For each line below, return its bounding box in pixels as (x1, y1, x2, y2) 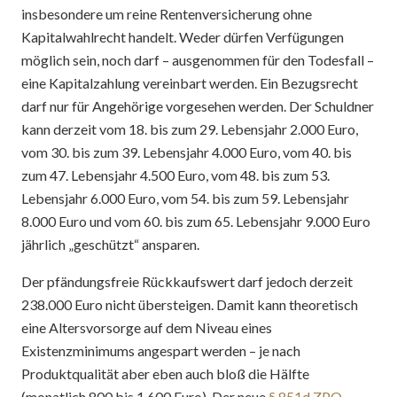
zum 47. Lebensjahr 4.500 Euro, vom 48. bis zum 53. (21, 167, 330, 183)
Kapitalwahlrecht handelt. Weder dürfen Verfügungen (21, 28, 344, 45)
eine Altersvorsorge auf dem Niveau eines (21, 319, 272, 336)
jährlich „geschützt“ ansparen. (21, 236, 199, 253)
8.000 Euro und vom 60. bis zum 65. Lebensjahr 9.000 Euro (21, 213, 370, 230)
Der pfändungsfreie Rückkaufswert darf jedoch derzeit (21, 273, 353, 290)
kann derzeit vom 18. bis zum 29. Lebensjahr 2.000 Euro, (21, 121, 358, 137)
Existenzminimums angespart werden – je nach (21, 342, 300, 359)
